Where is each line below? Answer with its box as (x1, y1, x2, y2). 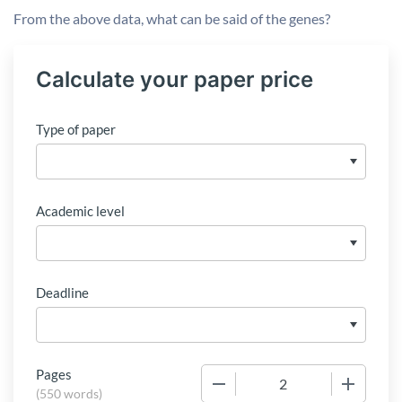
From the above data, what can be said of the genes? (13, 10, 330, 27)
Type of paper (36, 121, 116, 137)
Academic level (36, 203, 125, 219)
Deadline (36, 284, 89, 301)
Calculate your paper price (36, 66, 313, 92)
